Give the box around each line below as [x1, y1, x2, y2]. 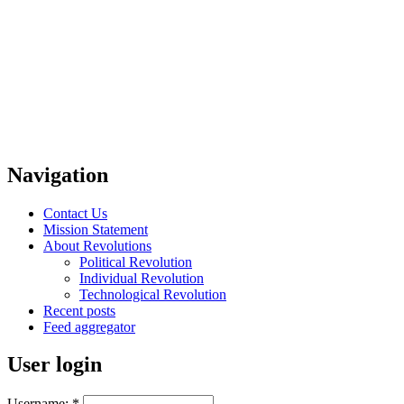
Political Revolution [79, 253, 192, 270]
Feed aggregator [43, 318, 135, 335]
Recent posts [43, 302, 115, 318]
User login [7, 353, 102, 377]
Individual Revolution [79, 270, 204, 286]
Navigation [7, 162, 108, 187]
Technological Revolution [79, 286, 226, 302]
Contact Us [43, 205, 107, 221]
